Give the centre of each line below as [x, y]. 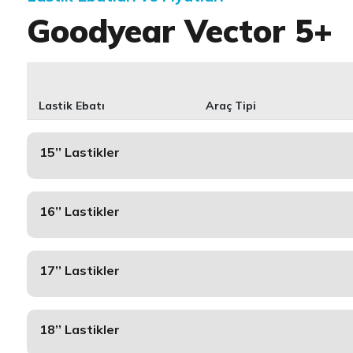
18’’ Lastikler [79, 329]
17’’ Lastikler [79, 270]
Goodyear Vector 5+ [179, 31]
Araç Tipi [231, 106]
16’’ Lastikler [79, 211]
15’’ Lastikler [79, 152]
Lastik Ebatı [71, 106]
